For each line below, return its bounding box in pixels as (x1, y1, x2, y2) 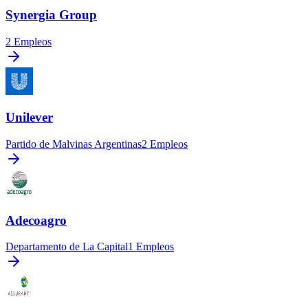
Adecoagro (5, 212, 67, 228)
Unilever (5, 110, 53, 125)
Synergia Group (5, 7, 97, 22)
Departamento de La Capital (5, 241, 128, 253)
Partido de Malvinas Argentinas (5, 138, 142, 150)
